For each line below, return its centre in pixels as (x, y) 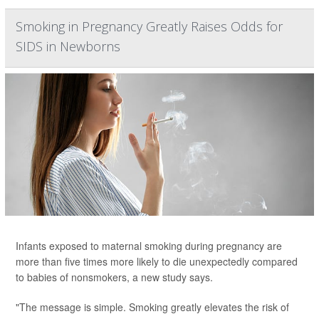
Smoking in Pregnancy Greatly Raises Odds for (149, 26)
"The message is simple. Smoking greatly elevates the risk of (152, 307)
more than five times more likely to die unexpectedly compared (157, 261)
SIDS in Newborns (68, 46)
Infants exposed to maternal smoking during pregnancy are (149, 246)
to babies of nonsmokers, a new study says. (114, 277)
